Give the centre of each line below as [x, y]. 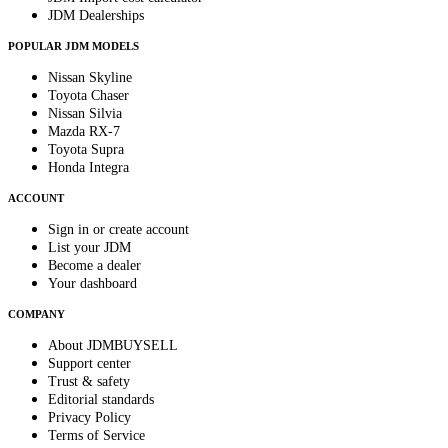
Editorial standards [101, 399]
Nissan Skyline [90, 77]
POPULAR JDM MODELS [73, 45]
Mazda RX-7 [84, 131]
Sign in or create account [118, 229]
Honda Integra [88, 167]
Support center [89, 363]
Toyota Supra [86, 149]
